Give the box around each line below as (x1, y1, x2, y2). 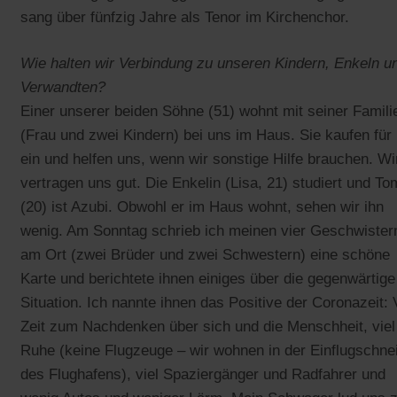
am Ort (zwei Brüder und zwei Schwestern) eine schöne (20, 245, 390, 263)
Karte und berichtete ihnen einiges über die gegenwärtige (20, 269, 395, 287)
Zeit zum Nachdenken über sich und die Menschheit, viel (20, 317, 395, 335)
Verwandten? (20, 78, 105, 96)
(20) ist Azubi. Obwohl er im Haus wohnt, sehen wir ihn (20, 198, 384, 215)
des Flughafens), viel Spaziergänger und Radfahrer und (20, 365, 385, 383)
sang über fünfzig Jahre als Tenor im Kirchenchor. (20, 8, 349, 26)
